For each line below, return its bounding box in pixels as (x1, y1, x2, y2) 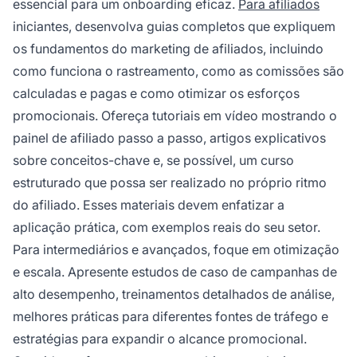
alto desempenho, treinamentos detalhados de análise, (13, 285, 335, 302)
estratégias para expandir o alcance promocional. (13, 330, 307, 347)
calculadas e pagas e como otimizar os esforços (13, 84, 300, 101)
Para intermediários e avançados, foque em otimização (13, 241, 339, 257)
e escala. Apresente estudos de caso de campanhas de (13, 263, 337, 280)
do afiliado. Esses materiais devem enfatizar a (13, 196, 284, 213)
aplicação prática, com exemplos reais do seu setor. (13, 218, 320, 235)
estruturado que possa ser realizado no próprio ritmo (13, 174, 327, 190)
